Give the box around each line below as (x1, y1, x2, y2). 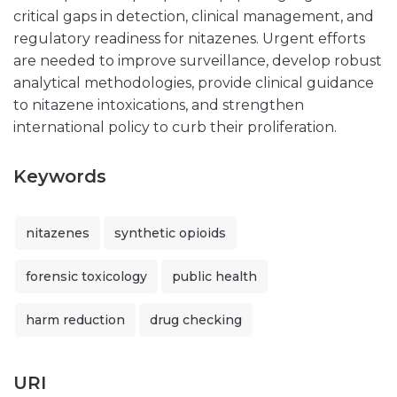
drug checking (150, 312, 242, 328)
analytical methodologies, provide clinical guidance (13, 74, 374, 91)
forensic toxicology (26, 269, 147, 284)
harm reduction (26, 312, 125, 328)
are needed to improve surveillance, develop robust (13, 52, 382, 69)
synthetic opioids (114, 225, 226, 241)
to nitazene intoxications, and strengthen (13, 97, 304, 113)
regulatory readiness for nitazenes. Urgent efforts (13, 30, 365, 47)
